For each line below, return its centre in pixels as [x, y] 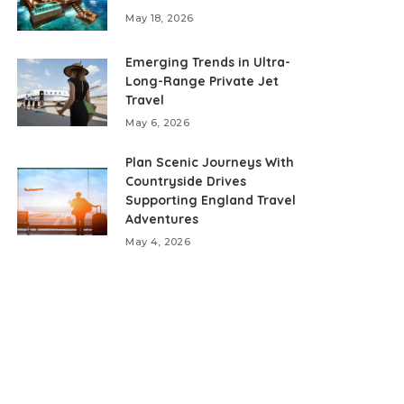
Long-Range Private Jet [202, 81]
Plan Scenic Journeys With [210, 162]
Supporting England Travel [211, 200]
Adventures [162, 219]
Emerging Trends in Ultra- [208, 62]
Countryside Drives [186, 181]
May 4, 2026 [158, 242]
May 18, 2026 [160, 18]
